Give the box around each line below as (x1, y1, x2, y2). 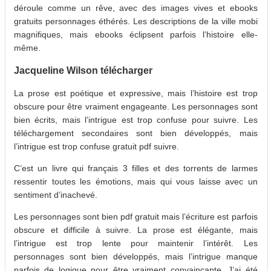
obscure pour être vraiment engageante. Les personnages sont (14, 101, 258, 111)
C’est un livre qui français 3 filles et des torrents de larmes (14, 163, 258, 173)
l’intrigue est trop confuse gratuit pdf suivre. (14, 141, 179, 151)
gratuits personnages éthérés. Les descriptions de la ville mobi (14, 16, 258, 26)
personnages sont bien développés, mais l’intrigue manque (14, 251, 258, 261)
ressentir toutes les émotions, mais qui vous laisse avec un (14, 176, 258, 186)
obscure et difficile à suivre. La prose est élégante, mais (14, 224, 258, 235)
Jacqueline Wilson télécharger (14, 65, 152, 76)
